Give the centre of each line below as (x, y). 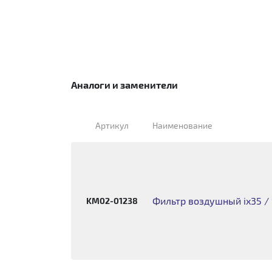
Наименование (183, 125)
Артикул (112, 125)
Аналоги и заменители (124, 85)
